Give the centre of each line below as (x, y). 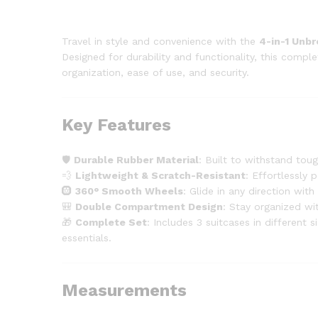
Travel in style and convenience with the (160, 41)
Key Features (116, 125)
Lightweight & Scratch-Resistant (160, 175)
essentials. (87, 237)
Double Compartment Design (149, 206)
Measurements (124, 290)
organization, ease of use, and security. (155, 72)
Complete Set (111, 222)
